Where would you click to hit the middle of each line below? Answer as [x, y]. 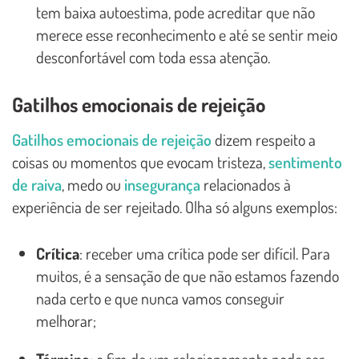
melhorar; [66, 321]
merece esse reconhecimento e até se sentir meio [187, 35]
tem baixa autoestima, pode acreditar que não [175, 12]
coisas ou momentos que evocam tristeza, [140, 162]
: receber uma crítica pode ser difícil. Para [205, 254]
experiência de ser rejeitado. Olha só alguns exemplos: [175, 207]
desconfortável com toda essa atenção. [153, 57]
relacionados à [246, 185]
